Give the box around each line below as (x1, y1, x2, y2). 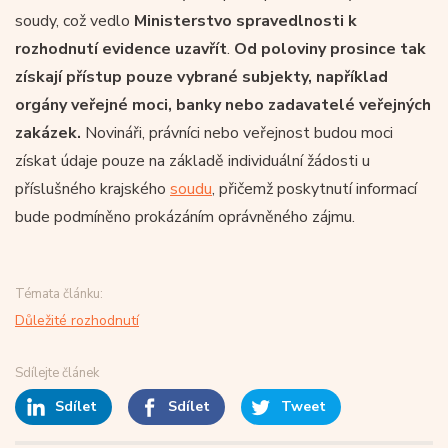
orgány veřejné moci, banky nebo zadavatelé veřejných (15, 94, 431, 116)
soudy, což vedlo (15, 10, 134, 32)
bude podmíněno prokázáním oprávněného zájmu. (15, 206, 355, 228)
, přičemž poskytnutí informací (212, 178, 417, 200)
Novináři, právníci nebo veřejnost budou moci (81, 122, 393, 144)
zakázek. (15, 122, 81, 144)
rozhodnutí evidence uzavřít (15, 38, 227, 60)
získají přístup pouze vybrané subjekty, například (15, 66, 388, 88)
